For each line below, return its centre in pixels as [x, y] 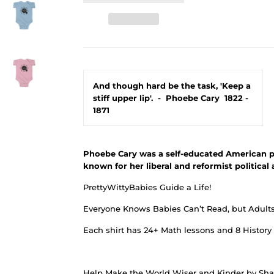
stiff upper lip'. [123, 98]
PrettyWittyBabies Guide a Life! [147, 187]
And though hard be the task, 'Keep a [172, 85]
